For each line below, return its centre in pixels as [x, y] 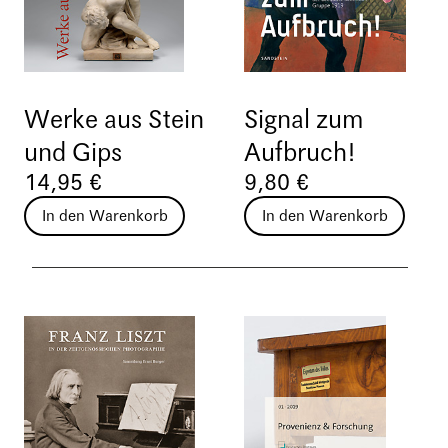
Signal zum [304, 120]
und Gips [73, 153]
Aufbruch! [299, 153]
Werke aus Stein [114, 120]
